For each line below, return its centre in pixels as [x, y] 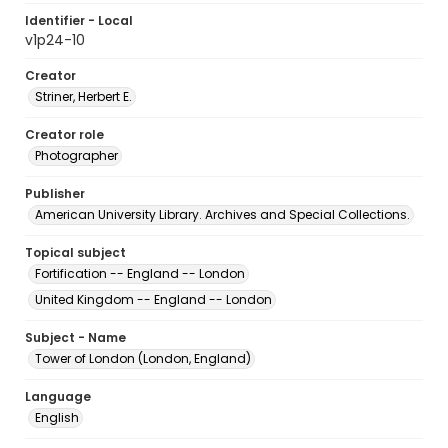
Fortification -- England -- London [140, 273]
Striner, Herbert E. [83, 96]
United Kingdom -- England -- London [153, 299]
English [57, 417]
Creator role [64, 134]
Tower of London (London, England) [143, 358]
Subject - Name [75, 337]
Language [58, 396]
